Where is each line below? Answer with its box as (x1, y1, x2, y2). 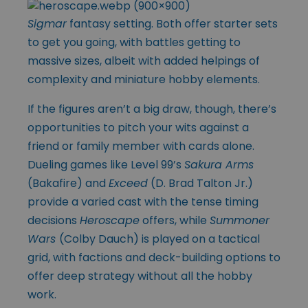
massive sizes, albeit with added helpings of (27, 52, 260, 69)
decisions (27, 212, 80, 228)
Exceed (109, 175, 148, 191)
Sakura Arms (184, 156, 254, 173)
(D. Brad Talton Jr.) (148, 175, 253, 191)
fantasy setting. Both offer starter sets (67, 15, 278, 32)
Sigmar (27, 15, 67, 32)
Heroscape (80, 212, 140, 228)
